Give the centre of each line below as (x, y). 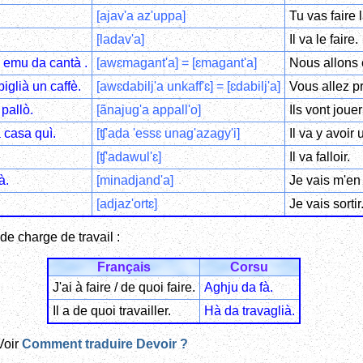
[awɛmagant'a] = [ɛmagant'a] (176, 62)
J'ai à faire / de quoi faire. (124, 287)
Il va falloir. (319, 156)
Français (124, 267)
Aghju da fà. (238, 287)
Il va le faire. (323, 39)
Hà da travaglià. (249, 310)
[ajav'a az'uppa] (141, 15)
